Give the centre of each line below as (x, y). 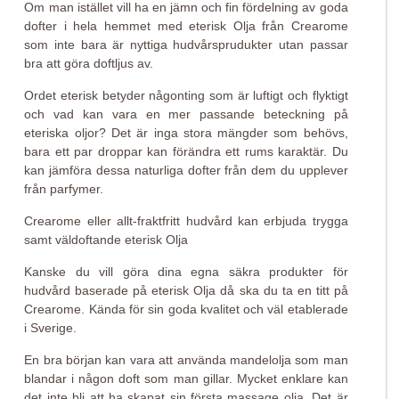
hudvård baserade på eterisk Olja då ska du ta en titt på (186, 290)
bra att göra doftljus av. (89, 63)
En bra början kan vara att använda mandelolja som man (186, 360)
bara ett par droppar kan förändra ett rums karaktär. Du (186, 151)
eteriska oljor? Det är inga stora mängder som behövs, (186, 133)
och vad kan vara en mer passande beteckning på (186, 114)
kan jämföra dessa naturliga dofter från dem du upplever (186, 170)
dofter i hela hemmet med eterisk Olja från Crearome (186, 26)
